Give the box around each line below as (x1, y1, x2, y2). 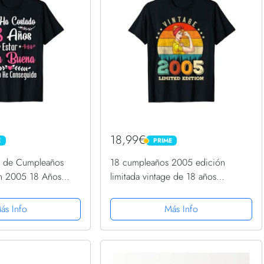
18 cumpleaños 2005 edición (110, 156, 226, 170)
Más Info (164, 202, 198, 216)
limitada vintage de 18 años (110, 170, 217, 184)
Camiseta (110, 184, 146, 198)
